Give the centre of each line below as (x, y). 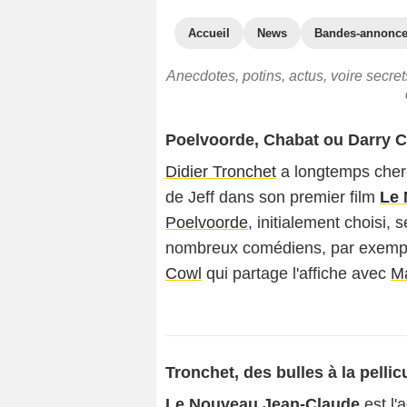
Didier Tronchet (221, 172)
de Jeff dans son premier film (273, 197)
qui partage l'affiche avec (296, 273)
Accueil (209, 33)
